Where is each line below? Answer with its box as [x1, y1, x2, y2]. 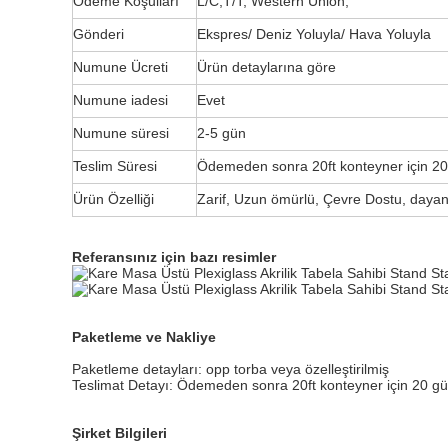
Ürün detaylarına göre [197, 59, 336, 75]
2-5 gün [197, 125, 250, 141]
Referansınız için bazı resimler [72, 249, 276, 265]
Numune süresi [73, 125, 169, 141]
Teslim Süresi [73, 158, 157, 174]
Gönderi [73, 26, 124, 42]
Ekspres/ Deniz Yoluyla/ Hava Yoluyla [197, 26, 431, 42]
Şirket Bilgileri [72, 425, 167, 441]
